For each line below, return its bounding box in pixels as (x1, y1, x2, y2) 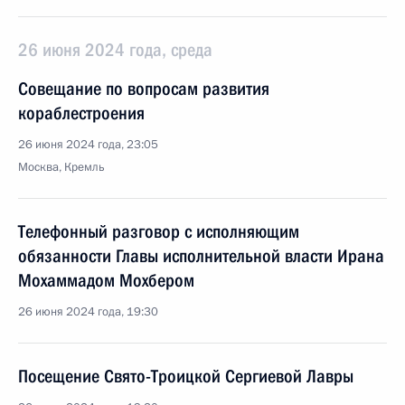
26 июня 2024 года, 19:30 (18, 304, 158, 320)
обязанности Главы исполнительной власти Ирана (18, 245, 384, 267)
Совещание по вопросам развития (18, 78, 269, 99)
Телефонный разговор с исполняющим (18, 221, 299, 242)
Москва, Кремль (18, 159, 105, 175)
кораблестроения (18, 102, 145, 124)
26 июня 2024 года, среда (18, 39, 212, 61)
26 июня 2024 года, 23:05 (18, 137, 158, 153)
